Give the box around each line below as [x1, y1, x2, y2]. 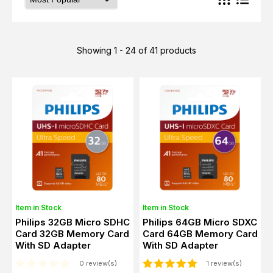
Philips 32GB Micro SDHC [15, 216, 130, 228]
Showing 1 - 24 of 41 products [77, 45, 196, 55]
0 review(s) [79, 259, 117, 268]
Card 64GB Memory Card [143, 228, 258, 239]
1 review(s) [207, 259, 242, 268]
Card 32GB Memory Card [15, 228, 129, 239]
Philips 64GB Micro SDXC [143, 216, 257, 228]
